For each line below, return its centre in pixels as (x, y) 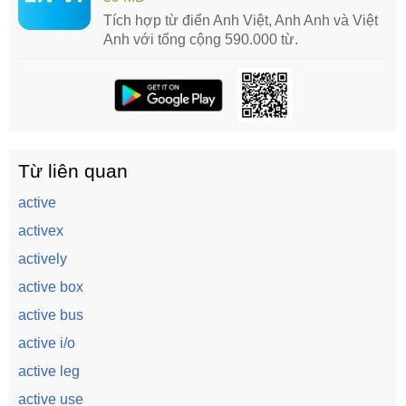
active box (51, 287)
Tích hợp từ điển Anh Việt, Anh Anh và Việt (241, 20)
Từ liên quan (73, 171)
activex (41, 231)
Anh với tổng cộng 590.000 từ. (201, 39)
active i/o (47, 343)
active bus (51, 315)
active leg (49, 371)
